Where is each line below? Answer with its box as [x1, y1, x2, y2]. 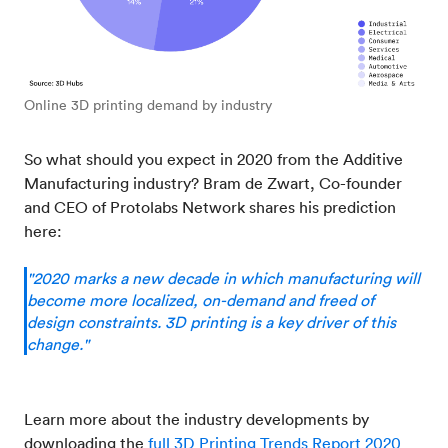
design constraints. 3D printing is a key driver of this [27, 312, 396, 333]
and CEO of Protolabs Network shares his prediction [24, 197, 396, 218]
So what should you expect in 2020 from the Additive [24, 149, 403, 170]
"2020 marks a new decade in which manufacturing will [27, 268, 420, 289]
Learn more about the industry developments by [24, 409, 369, 430]
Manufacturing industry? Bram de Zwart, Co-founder [24, 173, 402, 194]
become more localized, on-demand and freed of [27, 290, 374, 311]
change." [27, 334, 89, 355]
